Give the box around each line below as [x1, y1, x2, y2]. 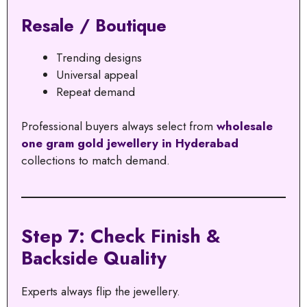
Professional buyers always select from [21, 118, 217, 135]
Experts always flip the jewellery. [21, 283, 180, 300]
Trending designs [56, 49, 142, 66]
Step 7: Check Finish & [21, 223, 221, 250]
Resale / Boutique [21, 12, 167, 38]
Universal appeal [56, 66, 138, 83]
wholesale [217, 118, 273, 135]
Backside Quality [21, 245, 167, 272]
